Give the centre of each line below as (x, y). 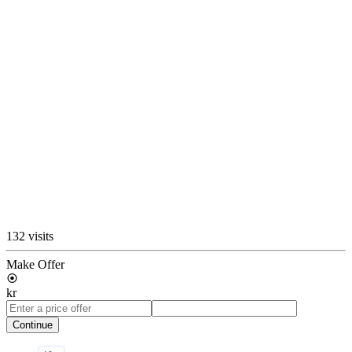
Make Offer (35, 264)
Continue (33, 324)
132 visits (30, 236)
